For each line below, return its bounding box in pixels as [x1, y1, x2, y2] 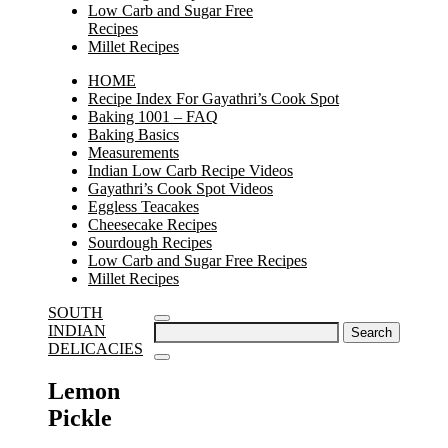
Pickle [48, 404, 112, 431]
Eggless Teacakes [88, 198, 199, 215]
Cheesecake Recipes [88, 216, 217, 233]
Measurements [88, 144, 179, 161]
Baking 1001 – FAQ [88, 108, 218, 125]
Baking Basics [88, 126, 179, 143]
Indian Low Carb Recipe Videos [88, 162, 293, 179]
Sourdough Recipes [88, 234, 212, 251]
